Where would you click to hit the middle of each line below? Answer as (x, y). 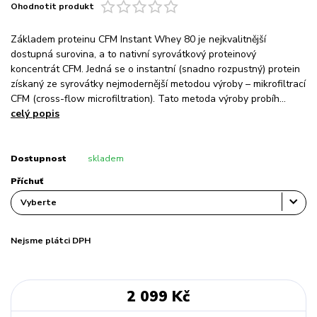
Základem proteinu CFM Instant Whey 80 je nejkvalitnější (138, 40)
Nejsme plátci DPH (51, 241)
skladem (105, 159)
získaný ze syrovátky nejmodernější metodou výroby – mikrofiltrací (158, 84)
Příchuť (27, 181)
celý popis (35, 114)
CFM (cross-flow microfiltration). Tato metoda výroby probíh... (148, 99)
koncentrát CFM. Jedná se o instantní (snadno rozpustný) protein (155, 69)
